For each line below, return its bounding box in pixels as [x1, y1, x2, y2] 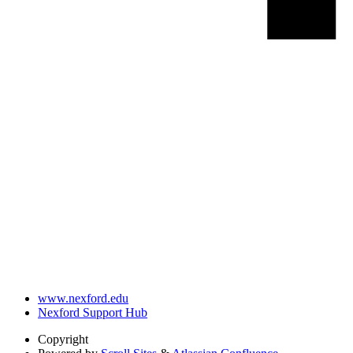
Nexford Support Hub [38, 306, 147, 320]
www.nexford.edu [38, 292, 128, 306]
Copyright [38, 333, 88, 347]
